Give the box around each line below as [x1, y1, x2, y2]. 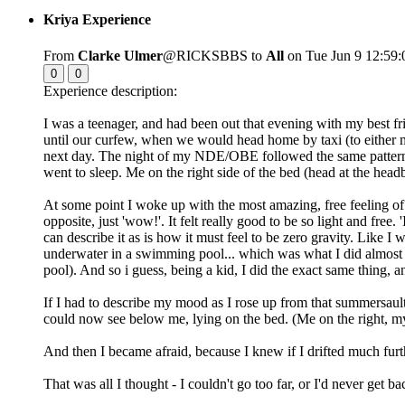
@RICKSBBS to [163, 47, 266, 63]
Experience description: [43, 82, 177, 99]
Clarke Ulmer [78, 47, 163, 63]
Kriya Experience [43, 12, 151, 28]
